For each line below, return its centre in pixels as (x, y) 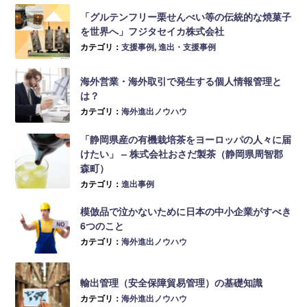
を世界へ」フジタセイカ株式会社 (152, 31)
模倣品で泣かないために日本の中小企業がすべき (186, 211)
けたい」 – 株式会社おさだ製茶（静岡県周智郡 (182, 153)
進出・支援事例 (187, 47)
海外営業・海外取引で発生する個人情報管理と (181, 81)
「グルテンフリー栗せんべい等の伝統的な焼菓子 (186, 17)
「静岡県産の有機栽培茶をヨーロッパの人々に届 (186, 139)
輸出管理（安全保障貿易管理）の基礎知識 (172, 283)
